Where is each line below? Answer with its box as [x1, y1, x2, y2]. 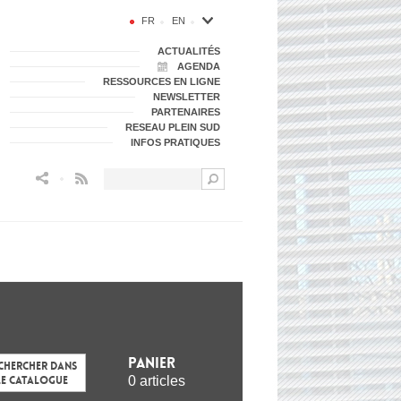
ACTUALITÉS [158, 46, 220, 56]
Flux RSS [88, 172, 126, 182]
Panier [128, 354, 175, 372]
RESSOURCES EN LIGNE [103, 76, 220, 87]
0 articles [128, 372, 185, 388]
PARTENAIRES [151, 107, 220, 117]
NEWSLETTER [153, 91, 220, 102]
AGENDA [177, 61, 220, 72]
